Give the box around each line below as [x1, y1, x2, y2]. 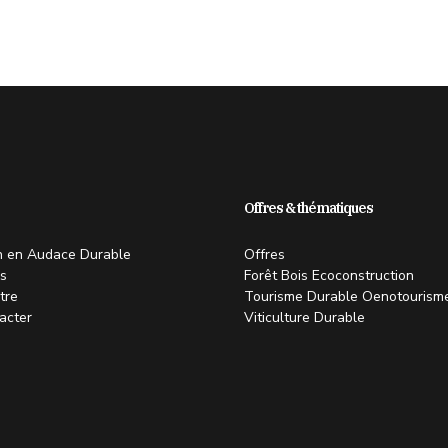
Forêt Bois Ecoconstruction [244, 265, 414, 285]
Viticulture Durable [244, 307, 365, 327]
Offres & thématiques [244, 198, 373, 217]
